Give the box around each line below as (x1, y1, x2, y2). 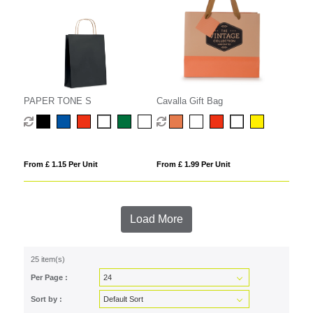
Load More (129, 212, 183, 225)
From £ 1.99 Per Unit (156, 159, 231, 168)
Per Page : (30, 272, 68, 282)
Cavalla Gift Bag (156, 95, 223, 106)
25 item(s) (30, 254, 65, 263)
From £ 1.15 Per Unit (23, 159, 98, 168)
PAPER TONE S (23, 95, 92, 106)
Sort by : (30, 294, 62, 303)
